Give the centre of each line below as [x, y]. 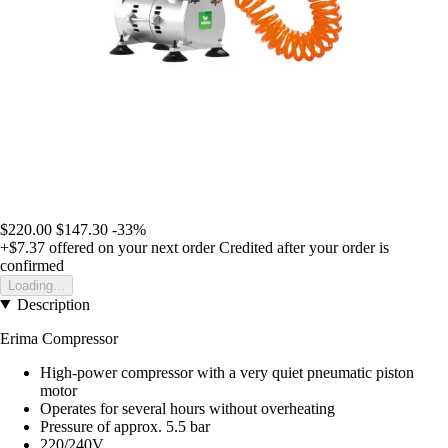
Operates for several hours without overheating [187, 408]
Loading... [36, 285]
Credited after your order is [304, 247]
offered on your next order [130, 247]
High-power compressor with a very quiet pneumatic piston [227, 372]
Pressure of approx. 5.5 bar [125, 426]
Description [53, 304]
